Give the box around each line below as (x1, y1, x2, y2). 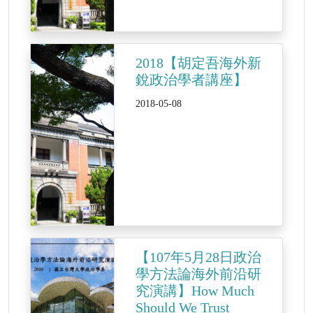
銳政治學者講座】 (136, 72, 247, 87)
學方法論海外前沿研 (136, 266, 261, 282)
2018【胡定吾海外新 (136, 55, 261, 71)
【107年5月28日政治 (136, 249, 261, 265)
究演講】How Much (136, 283, 254, 298)
